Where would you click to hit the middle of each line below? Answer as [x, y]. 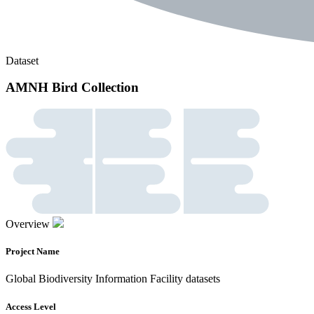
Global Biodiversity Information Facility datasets [113, 279]
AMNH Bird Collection [72, 88]
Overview [28, 224]
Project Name [33, 252]
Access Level [31, 306]
